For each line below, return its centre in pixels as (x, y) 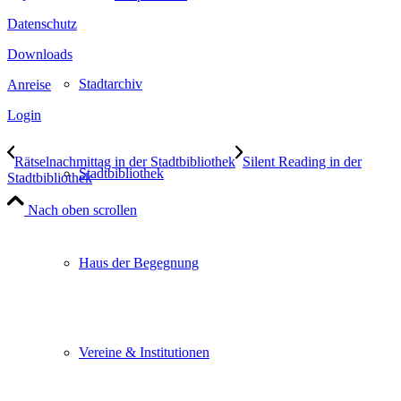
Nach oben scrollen (82, 209)
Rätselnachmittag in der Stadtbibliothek (125, 161)
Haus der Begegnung (139, 263)
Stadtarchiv (111, 84)
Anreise (29, 84)
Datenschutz (42, 23)
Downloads (40, 54)
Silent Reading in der (302, 161)
